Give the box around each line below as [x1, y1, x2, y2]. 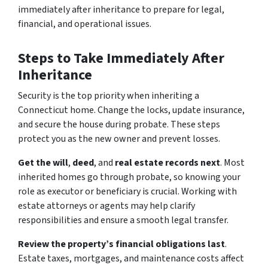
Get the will [18, 156, 68, 169]
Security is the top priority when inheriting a [18, 89, 199, 102]
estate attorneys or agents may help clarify [18, 199, 195, 212]
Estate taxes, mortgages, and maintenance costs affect [18, 251, 244, 265]
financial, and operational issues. [18, 17, 151, 31]
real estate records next [113, 156, 220, 169]
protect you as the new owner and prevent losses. [18, 132, 220, 145]
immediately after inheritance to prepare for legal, [18, 2, 224, 16]
